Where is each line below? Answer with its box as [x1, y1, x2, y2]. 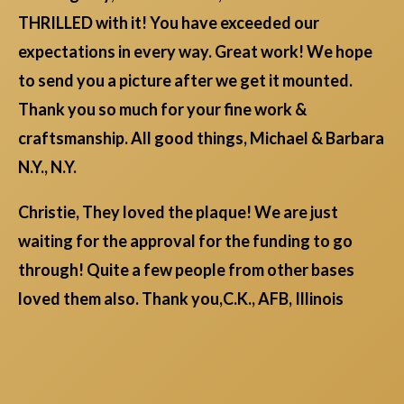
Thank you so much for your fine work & [18, 99, 307, 120]
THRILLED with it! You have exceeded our [18, 13, 319, 33]
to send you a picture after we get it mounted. [18, 70, 353, 91]
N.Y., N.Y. [18, 157, 77, 178]
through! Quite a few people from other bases [18, 260, 354, 280]
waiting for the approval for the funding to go [18, 231, 353, 252]
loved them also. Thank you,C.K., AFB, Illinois [18, 289, 344, 309]
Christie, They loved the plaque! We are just [18, 202, 338, 223]
